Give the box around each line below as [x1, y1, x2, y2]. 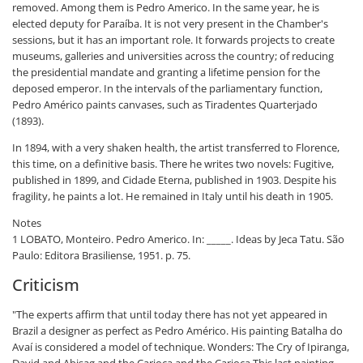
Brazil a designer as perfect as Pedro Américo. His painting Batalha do [12, 323, 343, 338]
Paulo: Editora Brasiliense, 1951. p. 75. [12, 248, 190, 263]
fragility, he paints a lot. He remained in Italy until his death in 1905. [12, 189, 333, 203]
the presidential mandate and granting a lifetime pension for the [12, 65, 320, 79]
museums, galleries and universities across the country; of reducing [12, 49, 334, 63]
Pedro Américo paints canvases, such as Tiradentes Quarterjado [12, 97, 318, 112]
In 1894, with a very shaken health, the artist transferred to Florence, [12, 140, 340, 155]
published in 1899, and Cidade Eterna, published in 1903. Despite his [12, 173, 336, 187]
